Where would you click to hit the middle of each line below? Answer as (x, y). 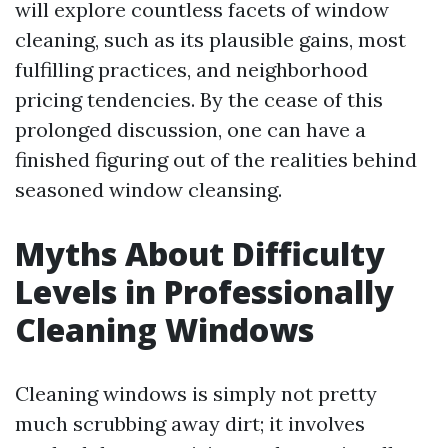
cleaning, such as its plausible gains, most (210, 39)
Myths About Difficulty (200, 253)
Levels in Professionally (204, 291)
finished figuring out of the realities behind (216, 159)
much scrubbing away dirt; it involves (190, 423)
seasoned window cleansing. (148, 189)
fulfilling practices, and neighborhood (191, 69)
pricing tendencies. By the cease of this (199, 99)
